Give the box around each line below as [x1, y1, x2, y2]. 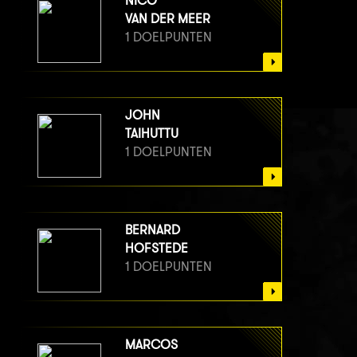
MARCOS [125, 337, 178, 353]
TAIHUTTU [125, 126, 178, 142]
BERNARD [125, 222, 180, 238]
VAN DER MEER [125, 11, 210, 27]
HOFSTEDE [125, 241, 188, 257]
